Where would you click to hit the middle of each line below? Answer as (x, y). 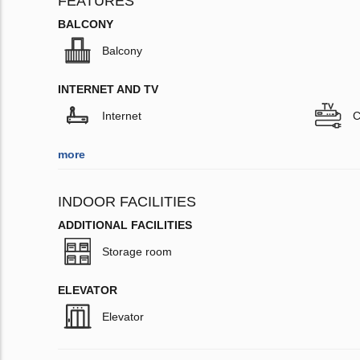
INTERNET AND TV (108, 90)
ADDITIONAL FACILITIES (125, 225)
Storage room (137, 252)
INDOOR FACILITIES (127, 202)
